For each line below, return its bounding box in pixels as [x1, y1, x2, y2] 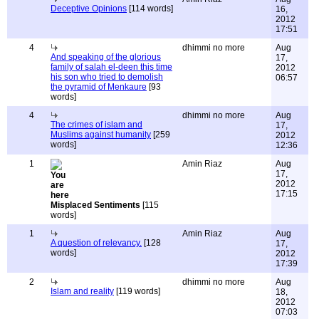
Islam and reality [51, 286, 114, 296]
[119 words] [114, 286, 160, 296]
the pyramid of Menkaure [51, 82, 147, 92]
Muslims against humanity [51, 130, 151, 140]
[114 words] [127, 4, 173, 14]
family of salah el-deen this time [51, 62, 172, 72]
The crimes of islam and [51, 120, 142, 130]
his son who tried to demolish [51, 72, 163, 82]
